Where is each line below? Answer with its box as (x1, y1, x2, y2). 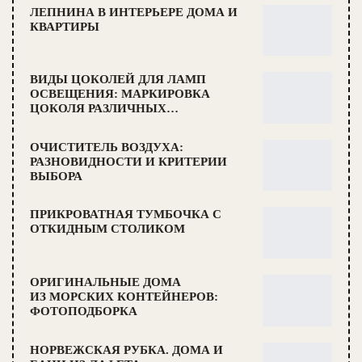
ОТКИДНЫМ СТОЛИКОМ (30, 222, 185, 236)
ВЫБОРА (30, 169, 82, 183)
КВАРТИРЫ (30, 19, 99, 33)
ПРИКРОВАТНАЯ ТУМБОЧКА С (30, 208, 221, 221)
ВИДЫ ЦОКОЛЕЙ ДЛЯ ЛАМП (30, 73, 206, 86)
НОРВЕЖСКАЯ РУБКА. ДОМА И (30, 343, 223, 356)
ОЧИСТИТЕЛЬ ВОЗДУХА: (30, 140, 183, 154)
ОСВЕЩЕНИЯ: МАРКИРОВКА (30, 87, 210, 101)
